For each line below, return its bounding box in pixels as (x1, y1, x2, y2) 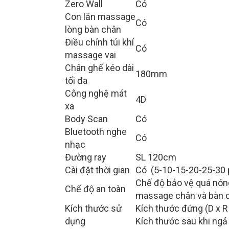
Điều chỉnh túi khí (65, 37, 134, 48)
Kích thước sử (65, 203, 122, 214)
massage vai (65, 50, 116, 61)
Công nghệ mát (65, 88, 127, 99)
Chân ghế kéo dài (65, 62, 134, 74)
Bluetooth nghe (65, 126, 127, 138)
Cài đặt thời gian (65, 165, 130, 176)
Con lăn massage (65, 11, 135, 22)
